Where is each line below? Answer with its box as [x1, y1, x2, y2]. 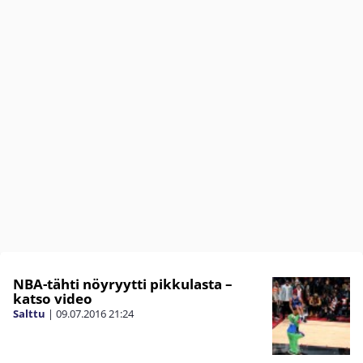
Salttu [13, 306, 45, 322]
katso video [13, 289, 92, 309]
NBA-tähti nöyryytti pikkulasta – [13, 275, 233, 294]
